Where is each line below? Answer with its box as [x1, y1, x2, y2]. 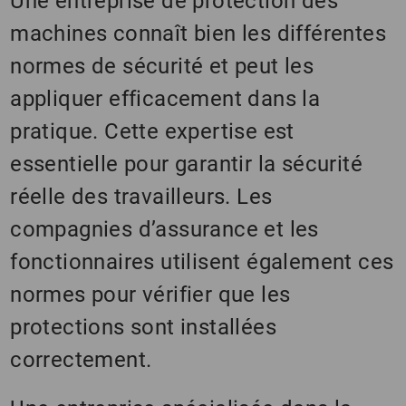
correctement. [10, 347, 152, 373]
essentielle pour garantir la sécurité [10, 151, 363, 178]
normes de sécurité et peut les [10, 53, 314, 80]
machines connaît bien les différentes [10, 21, 387, 47]
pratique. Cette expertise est [10, 119, 295, 145]
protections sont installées [10, 314, 277, 341]
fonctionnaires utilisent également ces [10, 249, 394, 275]
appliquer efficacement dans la [10, 86, 321, 112]
